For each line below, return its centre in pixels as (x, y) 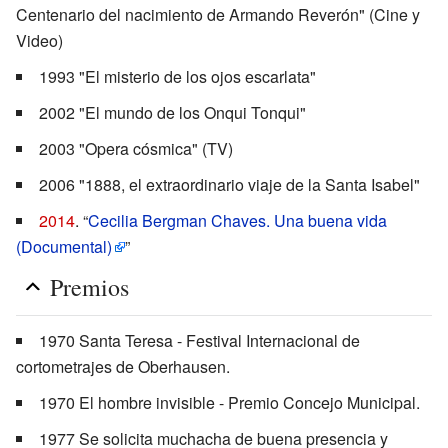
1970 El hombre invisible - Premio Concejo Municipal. (229, 403)
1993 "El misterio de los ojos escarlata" (177, 77)
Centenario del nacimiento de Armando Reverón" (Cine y (218, 15)
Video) (39, 41)
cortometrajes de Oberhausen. (123, 367)
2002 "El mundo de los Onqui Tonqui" (172, 113)
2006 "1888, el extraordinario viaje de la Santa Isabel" (229, 185)
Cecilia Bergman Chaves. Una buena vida (237, 221)
